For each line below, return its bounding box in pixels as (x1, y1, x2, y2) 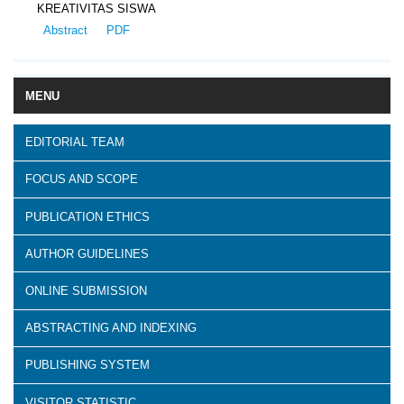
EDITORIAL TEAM (25, 135, 124, 150)
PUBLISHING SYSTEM (25, 358, 150, 372)
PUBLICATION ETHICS (25, 209, 150, 224)
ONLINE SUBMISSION (25, 283, 147, 298)
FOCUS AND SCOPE (25, 172, 138, 187)
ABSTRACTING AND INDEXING (25, 321, 197, 335)
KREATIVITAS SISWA (37, 2, 157, 16)
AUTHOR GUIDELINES (25, 246, 149, 261)
